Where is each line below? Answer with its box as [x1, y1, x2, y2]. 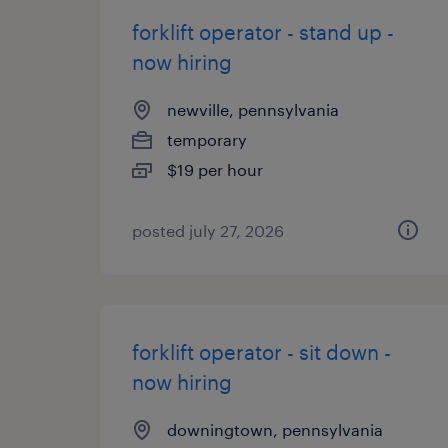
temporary [167, 130, 247, 149]
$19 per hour [167, 160, 263, 179]
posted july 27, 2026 [132, 221, 284, 240]
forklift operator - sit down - [132, 340, 391, 364]
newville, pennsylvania [167, 100, 339, 119]
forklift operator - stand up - [132, 20, 394, 44]
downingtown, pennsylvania [167, 420, 383, 439]
